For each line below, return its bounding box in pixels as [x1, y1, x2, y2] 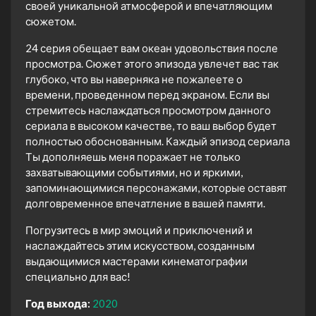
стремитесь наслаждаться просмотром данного [25, 104, 271, 117]
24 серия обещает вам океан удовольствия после [25, 42, 278, 55]
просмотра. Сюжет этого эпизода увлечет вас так [25, 57, 279, 71]
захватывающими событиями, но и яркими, [25, 166, 243, 179]
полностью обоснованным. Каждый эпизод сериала [25, 135, 290, 148]
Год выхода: [25, 297, 90, 310]
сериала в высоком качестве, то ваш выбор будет [25, 119, 276, 133]
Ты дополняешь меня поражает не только [25, 150, 241, 164]
